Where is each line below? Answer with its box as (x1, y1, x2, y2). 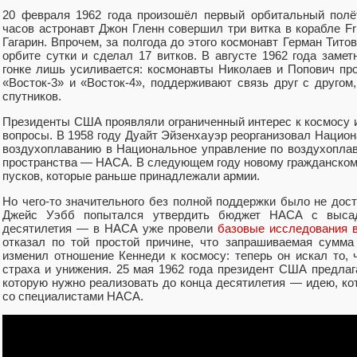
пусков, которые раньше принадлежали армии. (2, 168, 260, 182)
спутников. (2, 88, 61, 103)
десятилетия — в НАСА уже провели (2, 222, 218, 236)
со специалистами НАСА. (2, 289, 143, 304)
